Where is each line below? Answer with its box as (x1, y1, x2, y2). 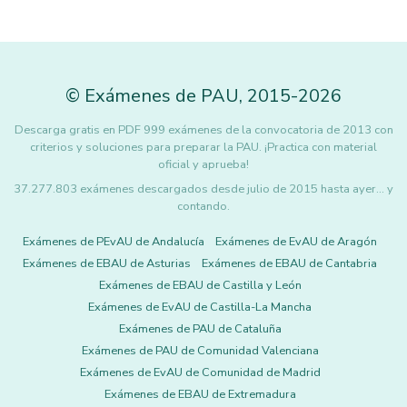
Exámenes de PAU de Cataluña (118, 321, 282, 337)
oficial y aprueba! (158, 156, 249, 173)
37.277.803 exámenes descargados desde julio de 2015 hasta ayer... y (14, 181, 393, 197)
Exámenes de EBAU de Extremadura (104, 386, 296, 402)
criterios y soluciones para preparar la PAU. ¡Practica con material (30, 139, 377, 155)
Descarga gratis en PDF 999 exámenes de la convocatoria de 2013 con (14, 122, 393, 138)
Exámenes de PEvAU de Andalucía (23, 233, 204, 250)
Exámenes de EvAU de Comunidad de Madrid (79, 364, 321, 381)
